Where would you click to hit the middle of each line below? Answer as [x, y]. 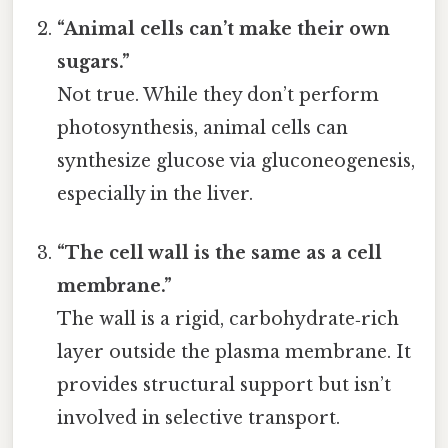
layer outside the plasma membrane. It [234, 352]
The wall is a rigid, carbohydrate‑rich [228, 319]
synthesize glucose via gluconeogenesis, [236, 160]
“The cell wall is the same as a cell [220, 253]
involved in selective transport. [199, 418]
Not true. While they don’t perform [218, 94]
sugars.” [94, 61]
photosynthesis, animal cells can [203, 127]
